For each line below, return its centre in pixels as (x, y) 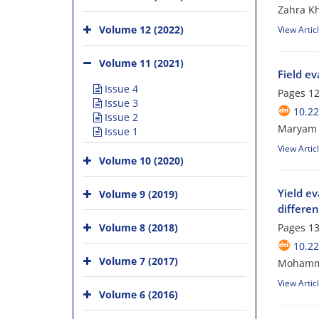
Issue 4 (120, 89)
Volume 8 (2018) (138, 228)
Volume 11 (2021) (141, 63)
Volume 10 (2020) (141, 161)
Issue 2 (120, 117)
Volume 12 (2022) (141, 30)
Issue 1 (120, 132)
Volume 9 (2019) (138, 194)
